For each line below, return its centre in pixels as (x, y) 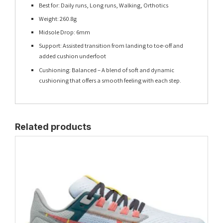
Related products (53, 126)
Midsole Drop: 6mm (65, 32)
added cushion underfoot (73, 56)
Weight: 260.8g (58, 19)
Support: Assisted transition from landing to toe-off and (111, 46)
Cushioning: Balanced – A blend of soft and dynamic (107, 70)
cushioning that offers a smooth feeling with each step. (110, 80)
